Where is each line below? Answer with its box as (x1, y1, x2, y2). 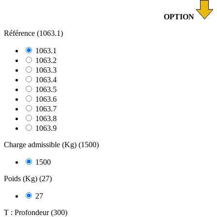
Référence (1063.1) (4, 29, 63, 37)
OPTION (164, 12, 196, 21)
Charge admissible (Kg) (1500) (4, 140, 99, 149)
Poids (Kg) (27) (4, 174, 52, 183)
